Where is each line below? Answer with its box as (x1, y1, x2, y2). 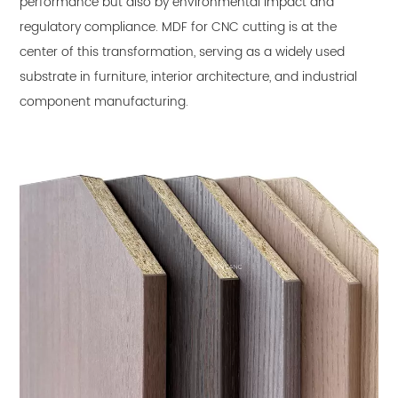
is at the (285, 17, 338, 38)
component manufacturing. (20, 92, 189, 113)
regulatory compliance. (20, 17, 163, 38)
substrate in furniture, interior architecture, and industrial (20, 67, 358, 88)
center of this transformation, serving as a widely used (20, 42, 346, 63)
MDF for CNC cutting (162, 17, 286, 38)
